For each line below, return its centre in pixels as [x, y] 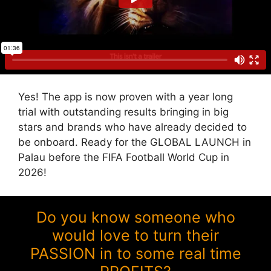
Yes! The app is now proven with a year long [126, 97]
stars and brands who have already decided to [132, 127]
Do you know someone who [135, 217]
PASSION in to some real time [135, 253]
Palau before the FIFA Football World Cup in [124, 158]
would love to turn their [135, 235]
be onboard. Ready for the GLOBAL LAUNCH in [135, 142]
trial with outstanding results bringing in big [123, 112]
